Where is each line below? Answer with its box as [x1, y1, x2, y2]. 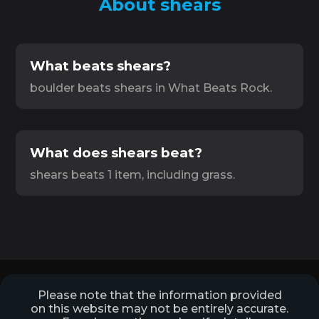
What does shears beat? [30, 145, 203, 161]
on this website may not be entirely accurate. [31, 302, 288, 315]
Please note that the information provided [37, 288, 282, 302]
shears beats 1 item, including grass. [30, 168, 236, 182]
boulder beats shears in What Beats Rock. [30, 81, 273, 95]
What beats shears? [30, 58, 172, 74]
